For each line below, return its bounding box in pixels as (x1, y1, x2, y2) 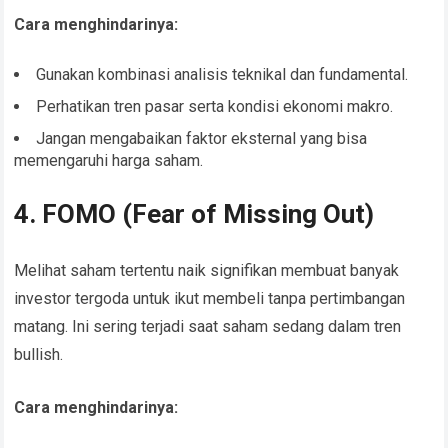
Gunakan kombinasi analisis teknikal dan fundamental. (36, 65, 409, 85)
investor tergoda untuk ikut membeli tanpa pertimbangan (14, 289, 406, 309)
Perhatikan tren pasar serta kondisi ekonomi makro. (36, 97, 394, 117)
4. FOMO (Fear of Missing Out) (14, 199, 375, 230)
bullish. (14, 345, 64, 365)
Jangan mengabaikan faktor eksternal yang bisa (36, 129, 368, 149)
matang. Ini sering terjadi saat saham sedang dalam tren (14, 317, 402, 337)
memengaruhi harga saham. (14, 151, 204, 171)
